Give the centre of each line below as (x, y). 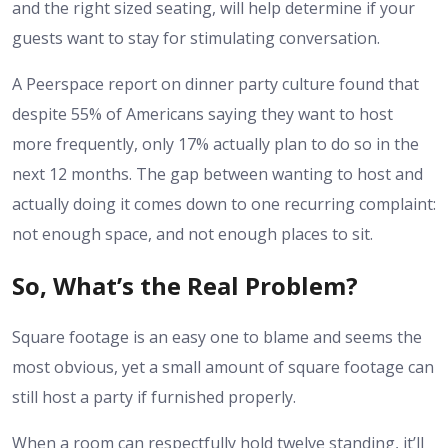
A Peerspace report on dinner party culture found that (215, 84)
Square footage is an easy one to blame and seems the (217, 337)
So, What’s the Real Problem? (185, 286)
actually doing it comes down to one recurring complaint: (224, 204)
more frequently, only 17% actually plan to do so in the (215, 144)
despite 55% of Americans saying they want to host (202, 114)
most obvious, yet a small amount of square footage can (223, 367)
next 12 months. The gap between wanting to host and (217, 174)
